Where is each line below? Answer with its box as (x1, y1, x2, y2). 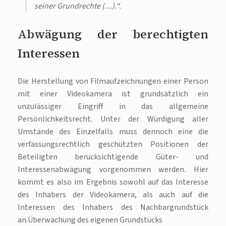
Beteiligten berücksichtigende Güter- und (18, 151, 208, 163)
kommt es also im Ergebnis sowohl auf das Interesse (18, 177, 208, 188)
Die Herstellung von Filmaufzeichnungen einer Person (18, 76, 208, 87)
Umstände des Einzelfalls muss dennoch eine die (18, 126, 208, 138)
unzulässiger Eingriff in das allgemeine (18, 101, 208, 112)
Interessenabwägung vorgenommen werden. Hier (18, 164, 208, 176)
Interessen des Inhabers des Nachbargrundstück (18, 202, 208, 213)
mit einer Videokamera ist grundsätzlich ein (18, 88, 208, 100)
